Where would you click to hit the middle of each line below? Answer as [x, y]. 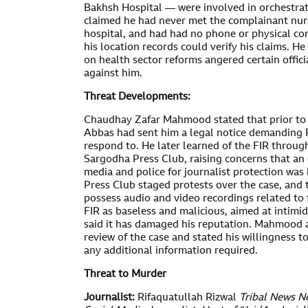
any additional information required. [171, 251]
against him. [113, 74]
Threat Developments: [137, 97]
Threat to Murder [125, 275]
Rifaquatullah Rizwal [187, 298]
